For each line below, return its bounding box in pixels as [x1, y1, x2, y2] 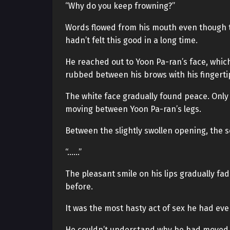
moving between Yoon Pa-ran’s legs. [65, 104, 201, 114]
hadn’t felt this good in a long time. [65, 35, 198, 45]
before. [65, 182, 93, 191]
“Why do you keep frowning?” [65, 1, 175, 11]
